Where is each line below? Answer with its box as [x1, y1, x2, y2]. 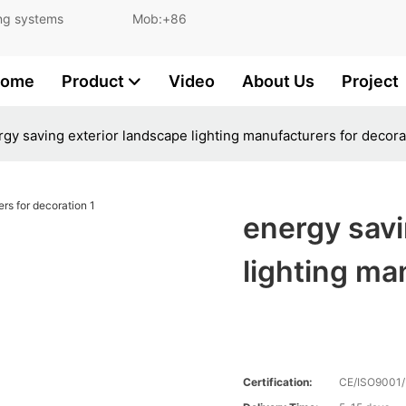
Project [342, 72, 399, 91]
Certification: [243, 375, 314, 390]
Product [62, 72, 124, 91]
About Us [242, 72, 314, 91]
